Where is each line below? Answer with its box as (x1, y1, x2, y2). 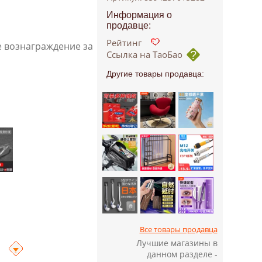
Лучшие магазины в (136, 237, 218, 249)
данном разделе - (146, 249, 218, 260)
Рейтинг (106, 37, 142, 49)
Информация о (106, 10, 172, 20)
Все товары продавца (139, 224, 218, 235)
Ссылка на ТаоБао (106, 49, 182, 60)
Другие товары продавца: (106, 69, 204, 78)
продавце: (106, 20, 151, 30)
